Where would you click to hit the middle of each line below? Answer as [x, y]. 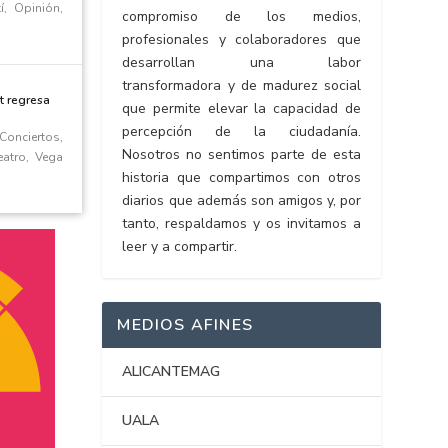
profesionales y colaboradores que [241, 40]
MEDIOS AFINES [185, 325]
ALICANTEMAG [171, 372]
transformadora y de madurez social [241, 86]
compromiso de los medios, [241, 17]
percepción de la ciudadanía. [241, 132]
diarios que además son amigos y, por [241, 201]
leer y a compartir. [180, 247]
